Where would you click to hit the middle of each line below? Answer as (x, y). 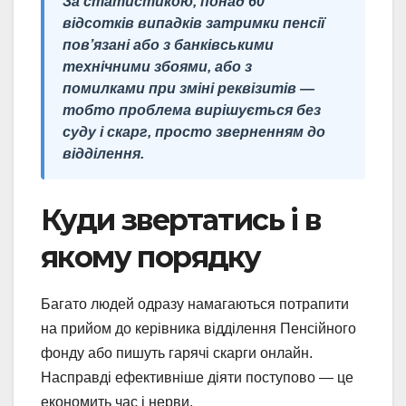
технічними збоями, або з (157, 66)
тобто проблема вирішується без (192, 110)
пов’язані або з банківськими (168, 44)
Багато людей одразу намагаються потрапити (195, 304)
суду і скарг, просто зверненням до (194, 131)
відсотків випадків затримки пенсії (193, 23)
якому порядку (151, 256)
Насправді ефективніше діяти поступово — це (197, 377)
